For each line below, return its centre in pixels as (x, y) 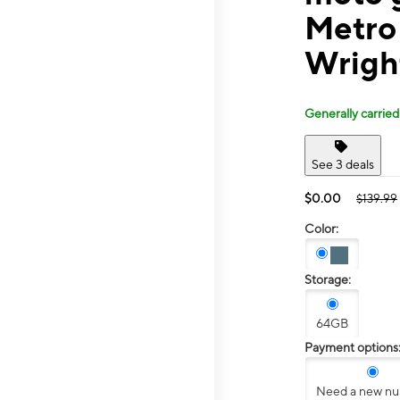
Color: (321, 228)
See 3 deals (343, 164)
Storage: (328, 280)
